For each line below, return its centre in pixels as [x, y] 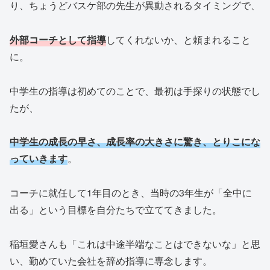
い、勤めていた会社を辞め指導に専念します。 [111, 260]
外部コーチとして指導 [58, 39]
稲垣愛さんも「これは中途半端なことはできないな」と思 [135, 243]
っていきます [39, 159]
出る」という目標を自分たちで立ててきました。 [116, 210]
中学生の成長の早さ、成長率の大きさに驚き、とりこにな [135, 142]
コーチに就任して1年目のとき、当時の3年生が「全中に [131, 193]
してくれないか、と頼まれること [178, 39]
